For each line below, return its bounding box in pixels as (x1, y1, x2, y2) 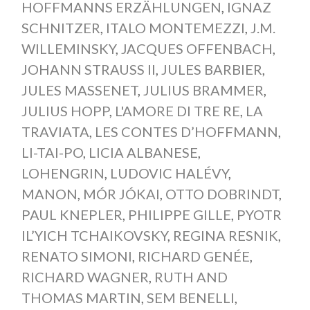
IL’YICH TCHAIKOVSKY (21, 227, 167, 244)
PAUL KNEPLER (21, 206, 122, 224)
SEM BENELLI (146, 289, 235, 307)
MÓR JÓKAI (82, 185, 160, 203)
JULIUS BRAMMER (143, 82, 264, 99)
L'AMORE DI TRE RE (114, 102, 240, 120)
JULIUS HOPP (21, 102, 109, 120)
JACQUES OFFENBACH (120, 40, 273, 57)
